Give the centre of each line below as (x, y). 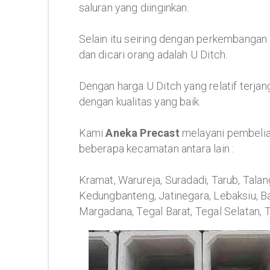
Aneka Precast (143, 133)
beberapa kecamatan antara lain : (156, 149)
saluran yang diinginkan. (134, 8)
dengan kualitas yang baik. (140, 102)
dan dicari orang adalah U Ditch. (153, 55)
